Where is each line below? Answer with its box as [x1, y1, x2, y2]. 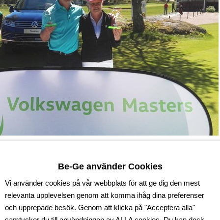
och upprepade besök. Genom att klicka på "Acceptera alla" [5, 203, 195, 211]
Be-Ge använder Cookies [57, 161, 163, 171]
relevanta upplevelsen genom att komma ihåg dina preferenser [5, 191, 204, 199]
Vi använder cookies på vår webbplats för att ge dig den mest [5, 179, 200, 187]
